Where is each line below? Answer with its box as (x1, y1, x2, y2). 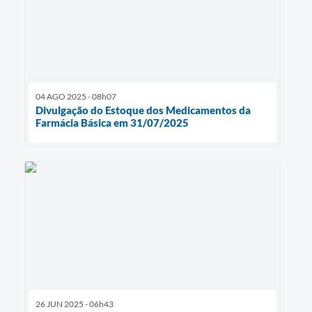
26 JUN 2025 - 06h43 (36, 299, 114, 310)
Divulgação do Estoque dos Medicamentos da (36, 104, 251, 117)
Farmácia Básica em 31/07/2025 (36, 116, 189, 130)
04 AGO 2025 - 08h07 (36, 91, 116, 102)
